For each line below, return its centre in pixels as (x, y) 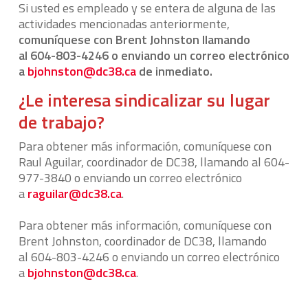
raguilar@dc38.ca (74, 194)
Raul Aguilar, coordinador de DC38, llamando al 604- (154, 162)
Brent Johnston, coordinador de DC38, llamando (142, 241)
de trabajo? (61, 122)
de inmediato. (174, 71)
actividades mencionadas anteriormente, (124, 24)
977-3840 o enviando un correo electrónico (130, 178)
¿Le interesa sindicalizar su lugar (144, 100)
